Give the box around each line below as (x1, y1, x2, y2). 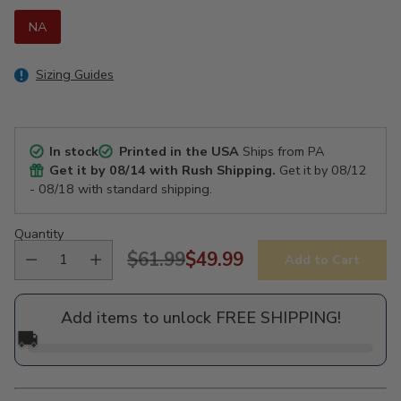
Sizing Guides (36, 64, 114, 83)
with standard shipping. (74, 179, 212, 198)
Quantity (14, 224, 64, 243)
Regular (126, 259, 196, 285)
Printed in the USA (118, 141, 239, 160)
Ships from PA (238, 141, 324, 160)
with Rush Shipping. (146, 160, 277, 179)
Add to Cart (285, 251, 360, 269)
